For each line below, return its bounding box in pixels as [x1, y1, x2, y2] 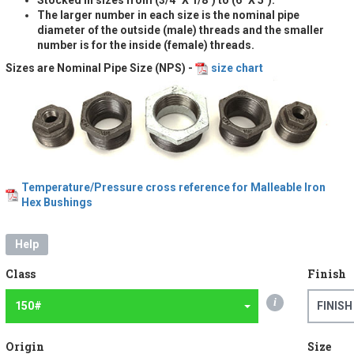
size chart [210, 61, 263, 74]
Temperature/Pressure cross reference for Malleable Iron [21, 181, 326, 194]
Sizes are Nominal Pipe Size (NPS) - [5, 61, 195, 74]
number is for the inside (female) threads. [36, 38, 254, 51]
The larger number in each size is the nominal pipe [36, 8, 299, 21]
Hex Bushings [21, 196, 92, 209]
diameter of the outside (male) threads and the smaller [36, 23, 324, 36]
